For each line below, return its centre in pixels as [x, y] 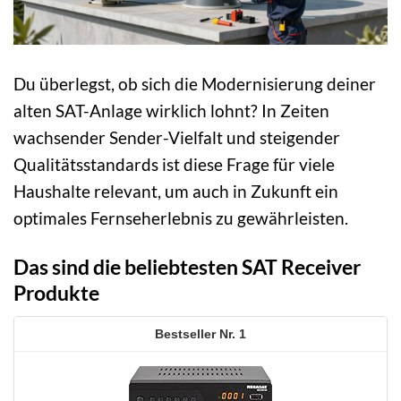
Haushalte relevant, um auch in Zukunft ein [176, 191]
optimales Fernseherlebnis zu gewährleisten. [181, 218]
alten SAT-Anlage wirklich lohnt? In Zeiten [171, 110]
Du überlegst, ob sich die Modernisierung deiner [195, 83]
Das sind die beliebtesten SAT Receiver [187, 266]
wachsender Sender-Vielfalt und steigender [177, 137]
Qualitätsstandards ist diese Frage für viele [174, 164]
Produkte [56, 292]
